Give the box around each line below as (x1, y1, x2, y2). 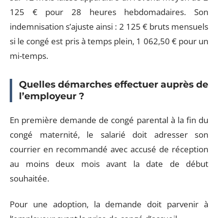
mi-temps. (10, 50, 48, 61)
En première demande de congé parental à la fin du (10, 114, 208, 126)
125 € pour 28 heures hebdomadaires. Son (10, 6, 208, 18)
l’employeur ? (19, 90, 84, 102)
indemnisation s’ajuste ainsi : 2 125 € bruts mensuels (10, 20, 208, 32)
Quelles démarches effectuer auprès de (19, 78, 208, 90)
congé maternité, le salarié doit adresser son (10, 129, 208, 140)
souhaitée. (10, 173, 49, 184)
